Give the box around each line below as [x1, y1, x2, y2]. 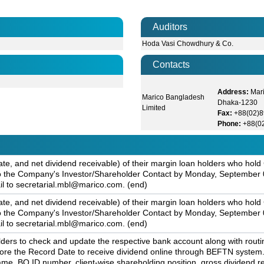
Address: [217, 88, 249, 97]
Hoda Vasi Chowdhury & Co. [142, 39, 234, 48]
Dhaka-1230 [217, 98, 258, 107]
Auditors [153, 22, 187, 32]
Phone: [217, 120, 242, 128]
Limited [142, 104, 166, 113]
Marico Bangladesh [142, 93, 205, 102]
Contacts [153, 60, 190, 70]
